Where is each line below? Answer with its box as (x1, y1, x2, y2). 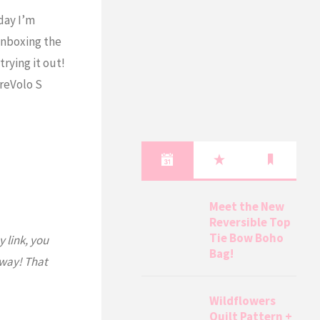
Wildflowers (209, 292, 276, 309)
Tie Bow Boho (209, 229, 284, 246)
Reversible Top (209, 214, 291, 230)
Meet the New (209, 198, 285, 214)
